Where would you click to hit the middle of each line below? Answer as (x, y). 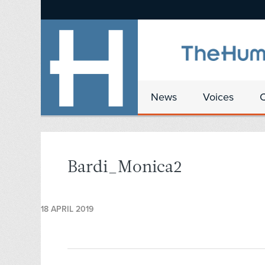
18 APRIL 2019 (67, 209)
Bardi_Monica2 (125, 168)
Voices (218, 97)
